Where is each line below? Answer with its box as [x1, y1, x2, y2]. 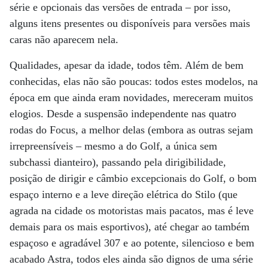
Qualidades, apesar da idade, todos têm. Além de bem [10, 59, 243, 71]
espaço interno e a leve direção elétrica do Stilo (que [10, 188, 237, 200]
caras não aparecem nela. [10, 33, 118, 45]
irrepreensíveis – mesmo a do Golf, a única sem [10, 139, 217, 152]
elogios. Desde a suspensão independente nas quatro [10, 107, 236, 120]
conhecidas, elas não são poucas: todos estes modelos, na [10, 75, 258, 87]
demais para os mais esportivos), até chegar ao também [10, 220, 249, 233]
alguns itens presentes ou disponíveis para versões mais [10, 17, 250, 29]
